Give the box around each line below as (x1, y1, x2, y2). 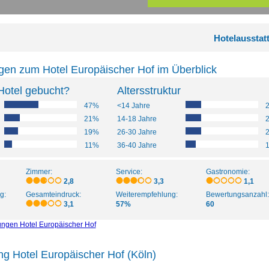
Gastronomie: (205, 167, 250, 176)
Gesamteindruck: (25, 190, 81, 199)
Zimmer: (25, 167, 52, 176)
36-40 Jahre (116, 141, 157, 150)
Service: (115, 167, 142, 176)
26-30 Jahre (116, 127, 157, 136)
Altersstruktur (116, 84, 181, 97)
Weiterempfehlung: (115, 190, 178, 199)
